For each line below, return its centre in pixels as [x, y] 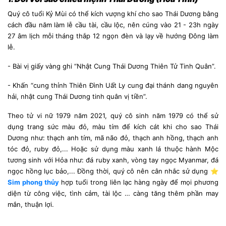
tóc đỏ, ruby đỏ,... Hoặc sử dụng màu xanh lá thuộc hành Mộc [113, 149]
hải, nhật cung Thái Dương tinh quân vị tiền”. [77, 96]
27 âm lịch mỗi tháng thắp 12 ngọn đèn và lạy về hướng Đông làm [113, 36]
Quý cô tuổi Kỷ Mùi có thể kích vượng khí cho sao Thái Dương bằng [113, 13]
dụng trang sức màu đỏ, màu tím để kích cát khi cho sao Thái [113, 126]
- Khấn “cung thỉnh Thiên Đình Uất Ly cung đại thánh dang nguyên [113, 85]
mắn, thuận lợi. [31, 204]
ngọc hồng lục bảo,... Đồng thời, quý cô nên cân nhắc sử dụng [109, 171]
